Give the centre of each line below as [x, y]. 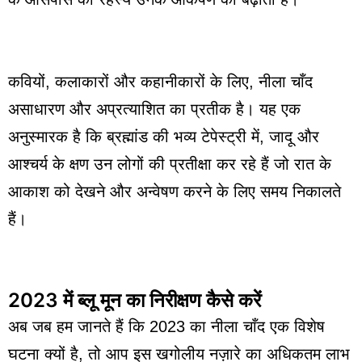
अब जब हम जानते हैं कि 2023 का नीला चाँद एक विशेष [166, 326]
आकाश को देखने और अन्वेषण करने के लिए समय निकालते [175, 191]
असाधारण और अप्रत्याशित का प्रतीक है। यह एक [154, 109]
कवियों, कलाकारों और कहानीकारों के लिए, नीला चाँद [160, 81]
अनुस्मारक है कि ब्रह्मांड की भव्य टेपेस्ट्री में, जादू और [164, 136]
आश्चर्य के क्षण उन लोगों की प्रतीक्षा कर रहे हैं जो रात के [170, 164]
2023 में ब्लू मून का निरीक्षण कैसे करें [135, 300]
